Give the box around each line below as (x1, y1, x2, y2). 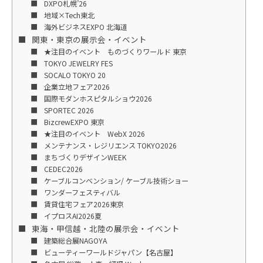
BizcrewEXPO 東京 (43, 116, 104, 127)
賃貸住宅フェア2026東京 (43, 198, 124, 210)
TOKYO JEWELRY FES (43, 58, 113, 69)
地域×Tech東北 (43, 9, 95, 21)
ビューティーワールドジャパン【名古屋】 (43, 247, 177, 258)
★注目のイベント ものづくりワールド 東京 (43, 46, 187, 57)
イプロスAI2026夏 (43, 210, 102, 221)
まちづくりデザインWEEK (43, 151, 126, 163)
